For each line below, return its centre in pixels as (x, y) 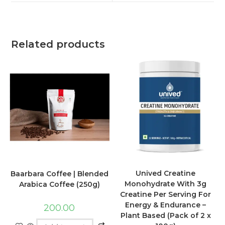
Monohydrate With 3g (166, 184)
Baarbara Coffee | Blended (59, 174)
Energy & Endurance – (166, 205)
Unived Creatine (166, 174)
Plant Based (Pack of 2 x (165, 216)
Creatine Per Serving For (166, 195)
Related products (58, 44)
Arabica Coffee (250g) (59, 184)
